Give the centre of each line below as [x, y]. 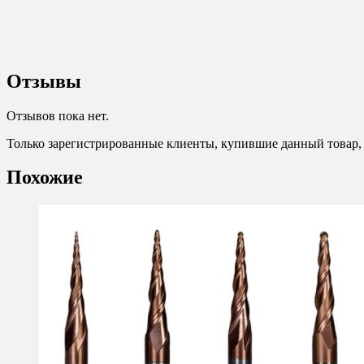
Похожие [45, 178]
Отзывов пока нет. [58, 115]
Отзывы [44, 81]
